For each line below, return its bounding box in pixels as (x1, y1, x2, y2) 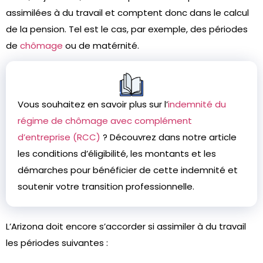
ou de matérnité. (63, 39, 141, 52)
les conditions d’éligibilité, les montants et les (18, 147, 216, 160)
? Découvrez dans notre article (100, 131, 237, 143)
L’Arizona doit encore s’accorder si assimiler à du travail (6, 220, 246, 232)
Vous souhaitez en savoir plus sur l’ (18, 98, 168, 110)
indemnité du (168, 98, 226, 110)
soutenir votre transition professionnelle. (18, 180, 194, 193)
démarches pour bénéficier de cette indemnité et (18, 164, 238, 176)
